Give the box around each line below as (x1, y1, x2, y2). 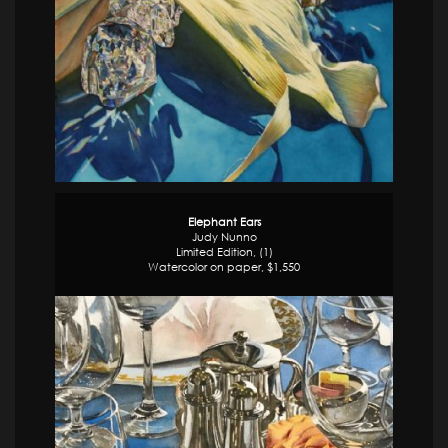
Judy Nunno (191, 230, 257, 244)
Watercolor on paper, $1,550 (148, 260, 300, 274)
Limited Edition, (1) (175, 245, 273, 259)
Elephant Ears (187, 215, 261, 229)
